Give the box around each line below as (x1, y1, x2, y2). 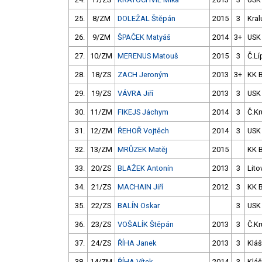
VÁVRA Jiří (118, 89, 153, 98)
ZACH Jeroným (118, 70, 168, 80)
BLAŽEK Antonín (118, 164, 173, 173)
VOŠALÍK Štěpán (118, 220, 174, 229)
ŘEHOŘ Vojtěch (118, 126, 169, 136)
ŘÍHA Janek (118, 239, 156, 248)
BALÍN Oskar (118, 201, 160, 211)
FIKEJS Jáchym (118, 108, 168, 117)
